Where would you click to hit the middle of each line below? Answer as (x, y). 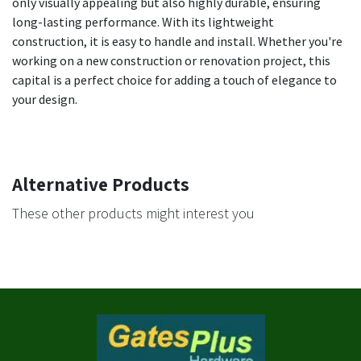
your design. (45, 100)
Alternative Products (101, 185)
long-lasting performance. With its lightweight (143, 22)
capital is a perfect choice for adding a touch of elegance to (174, 80)
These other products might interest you (133, 214)
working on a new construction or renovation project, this (171, 61)
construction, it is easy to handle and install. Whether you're (177, 41)
